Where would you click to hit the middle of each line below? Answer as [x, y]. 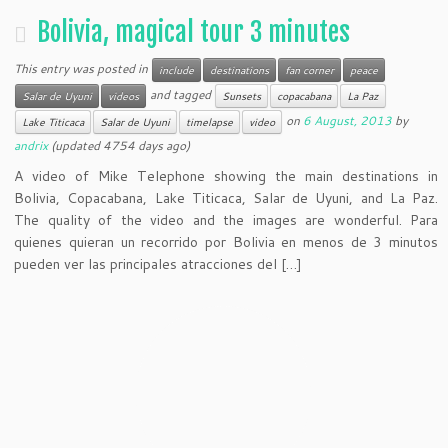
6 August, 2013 [348, 120]
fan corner [310, 69]
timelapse [210, 121]
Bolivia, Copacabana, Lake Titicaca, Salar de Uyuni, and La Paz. [226, 197]
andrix [31, 145]
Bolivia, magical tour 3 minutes [194, 31]
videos [124, 95]
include [177, 69]
